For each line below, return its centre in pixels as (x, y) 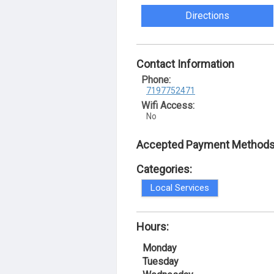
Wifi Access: (168, 106)
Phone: (156, 80)
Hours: (153, 227)
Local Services (180, 188)
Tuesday (161, 261)
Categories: (164, 169)
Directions (208, 16)
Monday (160, 248)
